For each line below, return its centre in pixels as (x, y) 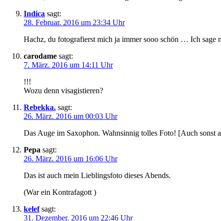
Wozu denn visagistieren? (63, 91)
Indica (34, 14)
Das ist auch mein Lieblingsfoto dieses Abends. (97, 176)
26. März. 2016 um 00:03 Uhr (71, 116)
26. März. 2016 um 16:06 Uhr (71, 159)
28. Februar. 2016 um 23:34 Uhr (74, 23)
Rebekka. (40, 108)
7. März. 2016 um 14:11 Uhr (68, 65)
